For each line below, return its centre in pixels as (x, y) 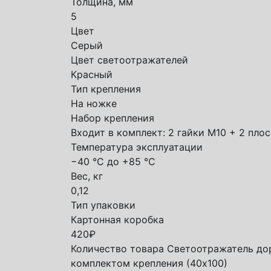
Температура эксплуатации (137, 147)
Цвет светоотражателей (129, 60)
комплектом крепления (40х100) (149, 263)
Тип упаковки (103, 205)
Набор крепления (113, 118)
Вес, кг (87, 176)
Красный (92, 74)
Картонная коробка (117, 220)
